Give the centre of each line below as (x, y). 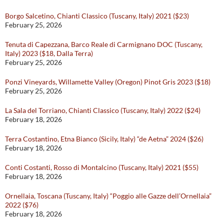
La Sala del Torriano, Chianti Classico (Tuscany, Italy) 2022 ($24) (103, 110)
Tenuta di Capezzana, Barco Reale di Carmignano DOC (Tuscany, (104, 44)
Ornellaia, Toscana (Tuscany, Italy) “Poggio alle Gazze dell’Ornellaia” (108, 196)
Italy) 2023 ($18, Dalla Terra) (49, 53)
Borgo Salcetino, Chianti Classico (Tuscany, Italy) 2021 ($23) (97, 16)
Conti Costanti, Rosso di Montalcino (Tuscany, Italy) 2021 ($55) (102, 167)
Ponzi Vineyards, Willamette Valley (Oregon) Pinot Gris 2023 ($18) (108, 82)
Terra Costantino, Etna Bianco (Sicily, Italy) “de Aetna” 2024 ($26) (104, 139)
